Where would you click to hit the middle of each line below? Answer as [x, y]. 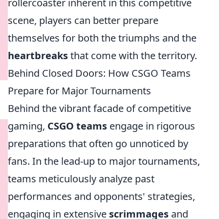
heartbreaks [38, 55]
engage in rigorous [151, 126]
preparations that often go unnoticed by [98, 143]
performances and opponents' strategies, [101, 196]
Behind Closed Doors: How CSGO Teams [99, 73]
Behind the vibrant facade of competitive [99, 108]
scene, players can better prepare [83, 20]
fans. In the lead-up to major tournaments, [104, 161]
